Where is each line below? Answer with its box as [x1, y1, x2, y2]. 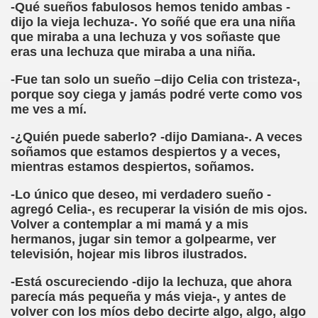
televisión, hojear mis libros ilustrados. [11, 247, 247, 261]
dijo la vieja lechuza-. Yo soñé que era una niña [11, 15, 295, 29]
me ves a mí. [11, 102, 87, 116]
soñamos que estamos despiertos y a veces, [11, 145, 280, 159]
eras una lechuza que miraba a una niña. [11, 45, 256, 59]
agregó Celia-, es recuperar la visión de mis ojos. [11, 202, 307, 216]
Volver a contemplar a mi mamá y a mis [11, 217, 248, 231]
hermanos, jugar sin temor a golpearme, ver [11, 232, 276, 246]
